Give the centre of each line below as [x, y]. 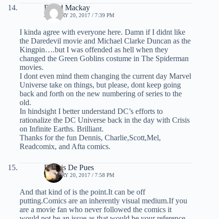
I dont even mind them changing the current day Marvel [105, 76]
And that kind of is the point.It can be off [82, 192]
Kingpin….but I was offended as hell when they [94, 50]
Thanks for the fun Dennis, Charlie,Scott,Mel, [90, 138]
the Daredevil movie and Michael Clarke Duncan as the [105, 41]
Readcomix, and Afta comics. [65, 147]
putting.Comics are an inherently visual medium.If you [103, 201]
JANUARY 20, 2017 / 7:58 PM [79, 175]
